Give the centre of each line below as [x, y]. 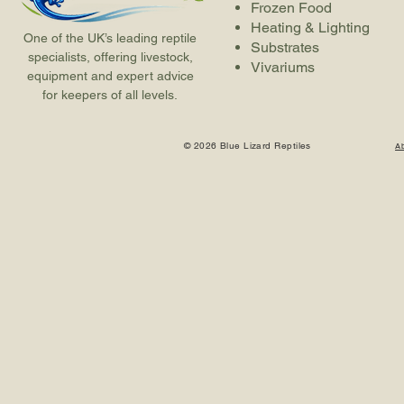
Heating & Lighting [310, 28]
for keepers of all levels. [110, 95]
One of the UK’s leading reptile [110, 38]
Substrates [285, 47]
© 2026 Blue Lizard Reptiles [247, 146]
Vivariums [283, 67]
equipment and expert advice [110, 76]
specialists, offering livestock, [110, 57]
